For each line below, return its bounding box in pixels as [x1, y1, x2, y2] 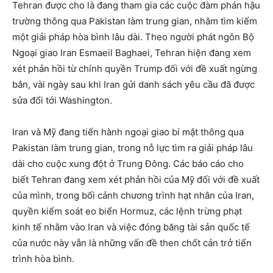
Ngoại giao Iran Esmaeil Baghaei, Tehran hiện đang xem [12, 47, 251, 59]
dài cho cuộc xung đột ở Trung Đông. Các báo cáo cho [12, 158, 244, 170]
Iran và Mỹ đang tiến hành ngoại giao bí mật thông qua [12, 126, 244, 138]
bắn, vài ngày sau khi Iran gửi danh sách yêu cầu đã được [12, 79, 255, 91]
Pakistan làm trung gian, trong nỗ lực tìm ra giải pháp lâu [12, 142, 253, 154]
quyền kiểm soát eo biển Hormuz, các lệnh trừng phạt [12, 205, 242, 218]
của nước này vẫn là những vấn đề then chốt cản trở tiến [12, 237, 252, 249]
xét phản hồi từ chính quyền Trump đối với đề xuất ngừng [12, 63, 257, 75]
